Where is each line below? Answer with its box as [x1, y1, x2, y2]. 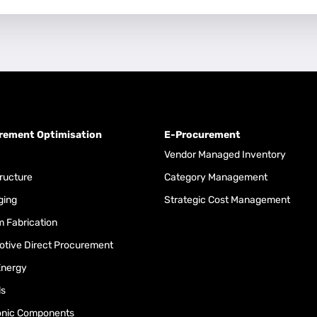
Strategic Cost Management [164, 193, 290, 206]
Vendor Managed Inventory [164, 148, 286, 161]
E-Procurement [164, 128, 241, 141]
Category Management [164, 171, 267, 183]
